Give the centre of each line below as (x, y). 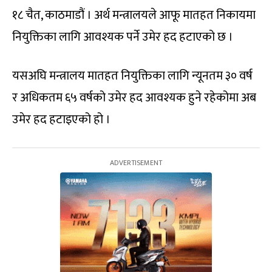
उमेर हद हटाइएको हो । (61, 120)
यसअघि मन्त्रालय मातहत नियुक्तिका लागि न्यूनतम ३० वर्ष (132, 76)
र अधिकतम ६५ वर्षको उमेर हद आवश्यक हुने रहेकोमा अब (134, 98)
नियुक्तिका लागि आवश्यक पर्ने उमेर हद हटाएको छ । (123, 37)
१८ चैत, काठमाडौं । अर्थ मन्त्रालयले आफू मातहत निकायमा (134, 15)
